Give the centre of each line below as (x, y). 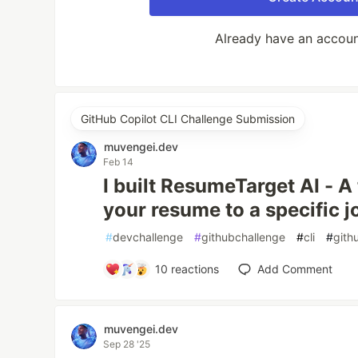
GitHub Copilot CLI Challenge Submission (188, 119)
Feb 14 (119, 162)
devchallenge (148, 237)
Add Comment (294, 269)
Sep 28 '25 (127, 344)
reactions (193, 269)
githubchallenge (244, 237)
